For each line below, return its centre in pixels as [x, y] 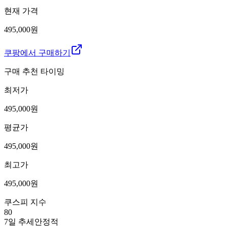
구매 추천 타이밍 [34, 71]
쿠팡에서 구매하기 [37, 52]
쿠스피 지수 [25, 202]
